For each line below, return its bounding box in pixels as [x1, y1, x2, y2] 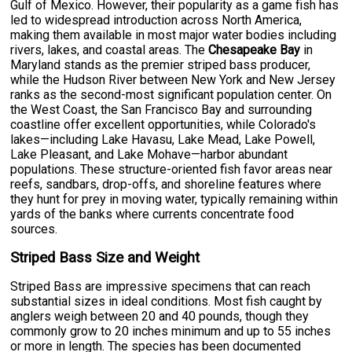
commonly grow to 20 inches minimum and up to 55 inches [10, 324, 332, 339]
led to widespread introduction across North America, [10, 13, 302, 28]
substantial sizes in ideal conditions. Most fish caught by [10, 294, 323, 310]
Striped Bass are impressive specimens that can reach [10, 279, 311, 295]
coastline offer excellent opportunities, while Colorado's [10, 117, 317, 133]
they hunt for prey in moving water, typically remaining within [10, 192, 339, 207]
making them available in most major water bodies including [10, 27, 337, 43]
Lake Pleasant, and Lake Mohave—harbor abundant [10, 147, 288, 163]
